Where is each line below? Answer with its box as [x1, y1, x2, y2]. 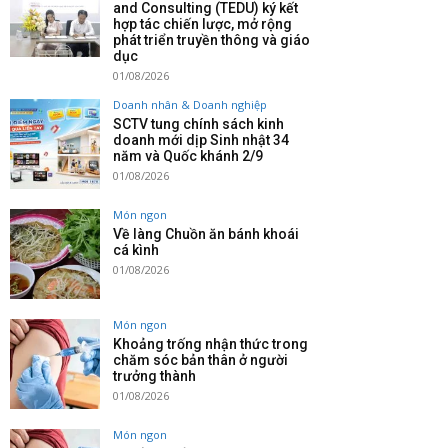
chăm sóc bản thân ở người [113, 352, 288, 369]
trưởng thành [113, 368, 196, 385]
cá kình [113, 242, 159, 259]
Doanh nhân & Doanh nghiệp [113, 97, 267, 113]
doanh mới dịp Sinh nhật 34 [113, 132, 289, 149]
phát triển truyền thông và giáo [113, 32, 310, 49]
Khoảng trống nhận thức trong [113, 336, 308, 353]
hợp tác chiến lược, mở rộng [113, 16, 292, 33]
